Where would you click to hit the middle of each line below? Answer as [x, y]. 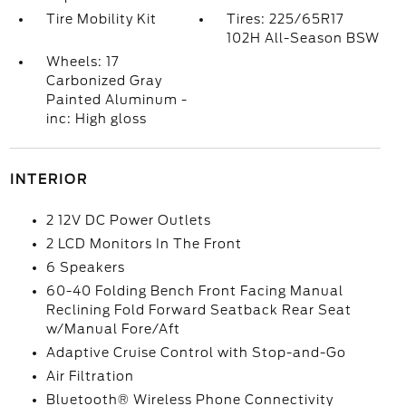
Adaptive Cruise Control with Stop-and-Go [196, 353]
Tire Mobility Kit [101, 19]
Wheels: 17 [82, 62]
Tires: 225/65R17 [285, 19]
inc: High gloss [96, 119]
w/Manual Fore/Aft [113, 329]
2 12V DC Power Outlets [128, 220]
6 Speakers [85, 267]
